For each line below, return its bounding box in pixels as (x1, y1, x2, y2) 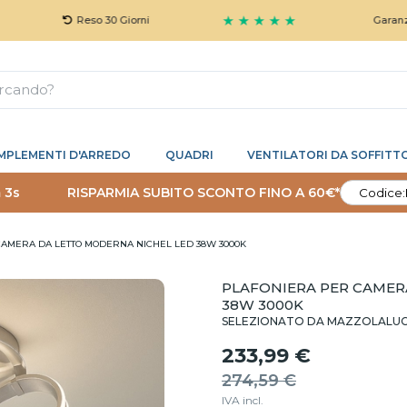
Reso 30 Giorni (26, 14, 100, 26)
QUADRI (164, 148, 213, 162)
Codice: (359, 185, 405, 200)
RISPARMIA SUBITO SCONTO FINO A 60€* (67, 184, 340, 201)
